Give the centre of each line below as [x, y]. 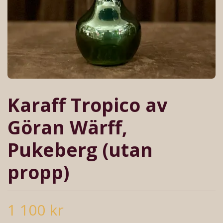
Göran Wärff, [67, 127]
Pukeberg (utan [80, 150]
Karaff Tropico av [87, 105]
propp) [39, 172]
